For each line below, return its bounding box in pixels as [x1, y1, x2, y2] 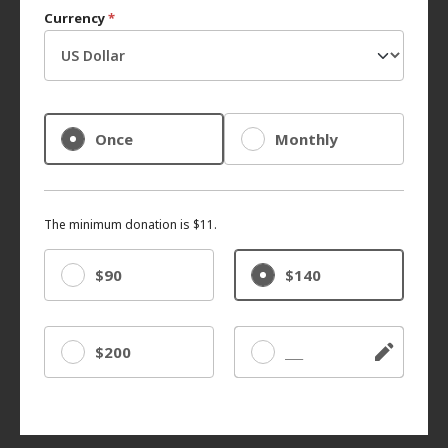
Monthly [275, 128, 338, 149]
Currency [44, 8, 108, 27]
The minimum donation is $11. [44, 215, 217, 233]
